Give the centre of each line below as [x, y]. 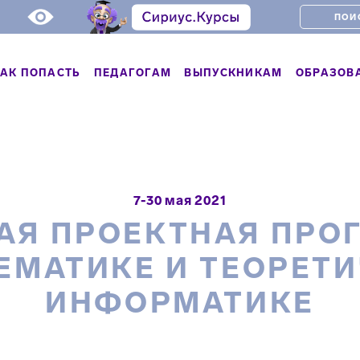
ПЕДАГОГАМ [133, 72]
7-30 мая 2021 [180, 200]
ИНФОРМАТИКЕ [180, 303]
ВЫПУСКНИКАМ [233, 72]
